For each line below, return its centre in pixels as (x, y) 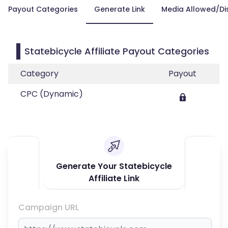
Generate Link (120, 9)
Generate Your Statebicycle (114, 166)
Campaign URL (49, 207)
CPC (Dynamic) (52, 94)
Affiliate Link (114, 178)
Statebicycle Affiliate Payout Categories (117, 51)
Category (39, 74)
